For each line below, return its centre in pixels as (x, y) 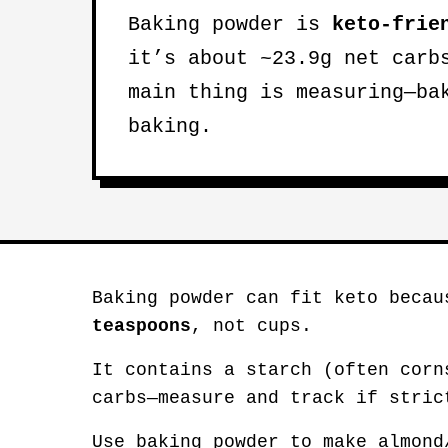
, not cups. (251, 326)
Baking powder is (230, 24)
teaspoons (141, 326)
